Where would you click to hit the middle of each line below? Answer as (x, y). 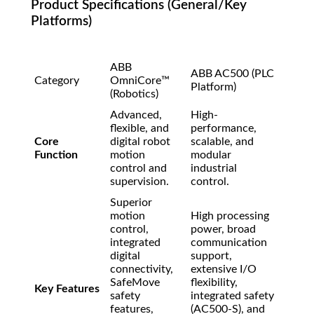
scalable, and (222, 142)
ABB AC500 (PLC (232, 74)
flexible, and (139, 129)
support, (211, 256)
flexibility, (214, 283)
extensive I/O (224, 269)
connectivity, (142, 269)
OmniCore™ (140, 81)
